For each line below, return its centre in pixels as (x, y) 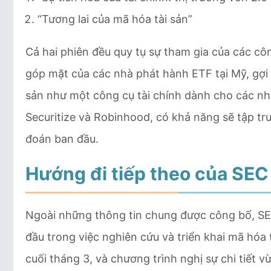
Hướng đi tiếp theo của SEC (147, 174)
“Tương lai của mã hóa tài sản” (115, 19)
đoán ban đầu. (62, 139)
